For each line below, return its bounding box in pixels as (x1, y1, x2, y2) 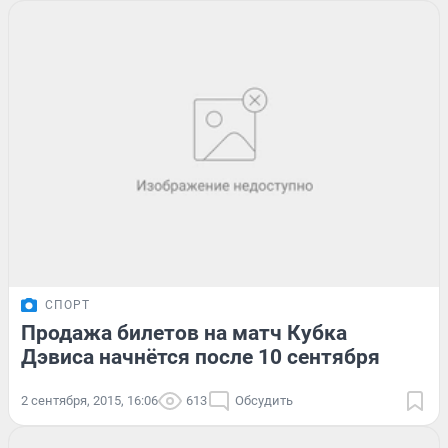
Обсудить (235, 393, 293, 409)
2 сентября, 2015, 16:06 (21, 393, 158, 409)
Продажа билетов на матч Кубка (21, 321, 347, 346)
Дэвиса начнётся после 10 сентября (21, 345, 380, 370)
